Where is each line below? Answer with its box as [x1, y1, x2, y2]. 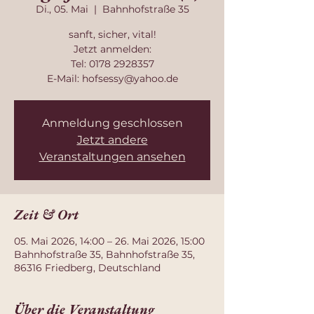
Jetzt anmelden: [73, 43, 151, 55]
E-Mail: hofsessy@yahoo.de [46, 72, 178, 85]
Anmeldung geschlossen [41, 116, 183, 130]
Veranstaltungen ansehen [39, 150, 186, 163]
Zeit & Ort [14, 205, 78, 224]
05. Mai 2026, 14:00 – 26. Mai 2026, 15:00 [14, 235, 205, 247]
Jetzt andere [76, 133, 148, 146]
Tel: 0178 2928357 [70, 57, 154, 70]
